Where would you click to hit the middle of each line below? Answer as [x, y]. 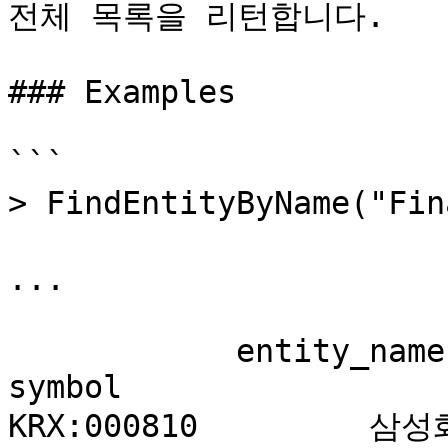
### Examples [122, 92]
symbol [226, 387]
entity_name [122, 351]
